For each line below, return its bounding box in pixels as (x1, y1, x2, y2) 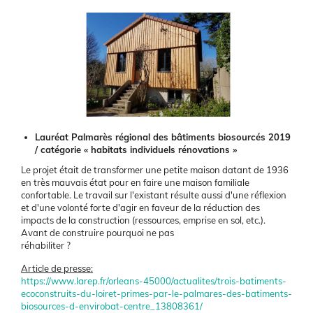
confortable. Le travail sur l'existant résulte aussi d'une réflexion (21, 189, 286, 201)
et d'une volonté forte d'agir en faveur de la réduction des (21, 202, 260, 214)
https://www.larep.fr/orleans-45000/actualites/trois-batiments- (21, 275, 286, 287)
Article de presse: (21, 263, 93, 275)
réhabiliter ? (21, 240, 71, 252)
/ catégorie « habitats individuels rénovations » (34, 144, 237, 156)
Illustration (20, 10, 57, 19)
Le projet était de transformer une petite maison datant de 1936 (21, 164, 289, 176)
